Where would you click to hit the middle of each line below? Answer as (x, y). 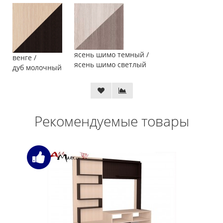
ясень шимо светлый (110, 64)
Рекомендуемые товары (111, 121)
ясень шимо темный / (111, 54)
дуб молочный (37, 67)
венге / (24, 57)
